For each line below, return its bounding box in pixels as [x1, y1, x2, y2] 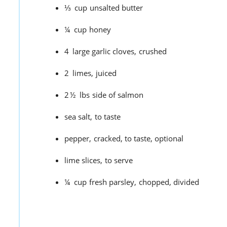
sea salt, [64, 111, 92, 122]
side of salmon [92, 90, 143, 100]
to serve [105, 155, 133, 166]
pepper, [64, 133, 91, 144]
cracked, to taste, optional [94, 133, 183, 144]
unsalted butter [90, 3, 143, 13]
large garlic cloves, [72, 46, 136, 57]
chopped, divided [139, 177, 199, 187]
